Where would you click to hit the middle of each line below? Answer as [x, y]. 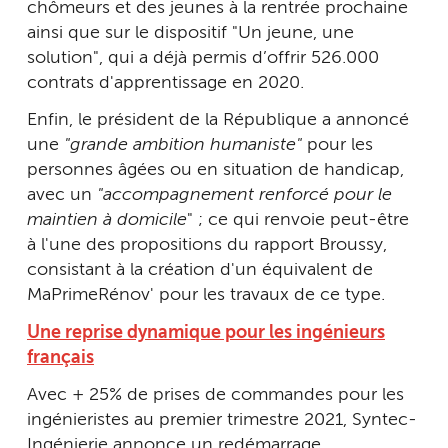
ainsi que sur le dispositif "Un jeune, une [190, 32]
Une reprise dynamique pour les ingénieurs [206, 332]
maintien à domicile [107, 220]
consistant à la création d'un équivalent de [200, 270]
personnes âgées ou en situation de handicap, [215, 170]
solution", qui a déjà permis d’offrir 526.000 [203, 57]
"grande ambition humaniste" [180, 145]
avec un [59, 195]
